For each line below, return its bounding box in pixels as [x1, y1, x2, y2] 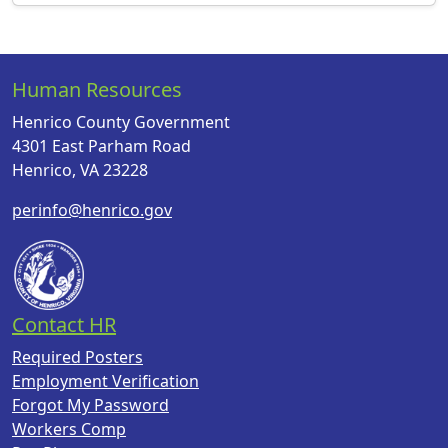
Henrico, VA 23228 [12, 159, 148, 181]
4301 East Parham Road [12, 135, 191, 157]
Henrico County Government [12, 111, 230, 133]
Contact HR [12, 311, 116, 338]
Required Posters [12, 346, 143, 368]
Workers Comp [12, 418, 126, 440]
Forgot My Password [12, 394, 169, 416]
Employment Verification [12, 370, 199, 392]
